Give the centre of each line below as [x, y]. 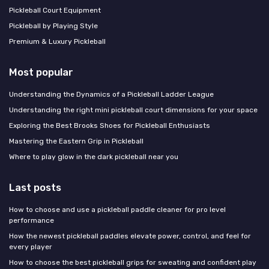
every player [31, 247]
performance [32, 221]
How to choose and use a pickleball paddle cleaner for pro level [117, 210]
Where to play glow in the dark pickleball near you [94, 157]
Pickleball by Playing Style [53, 26]
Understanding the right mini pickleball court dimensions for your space [133, 110]
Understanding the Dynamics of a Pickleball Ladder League [111, 95]
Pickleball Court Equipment [55, 11]
